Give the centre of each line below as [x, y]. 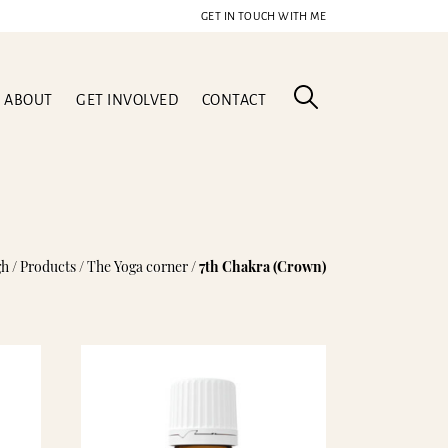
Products [48, 266]
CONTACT [233, 99]
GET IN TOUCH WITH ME [263, 16]
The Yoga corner [137, 266]
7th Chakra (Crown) [262, 266]
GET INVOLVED [127, 99]
